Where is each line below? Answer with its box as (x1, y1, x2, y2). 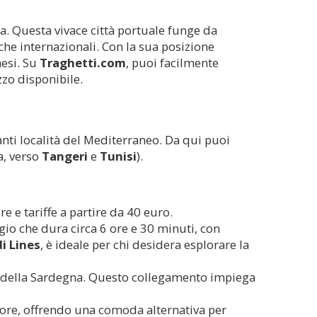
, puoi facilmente (126, 54, 219, 71)
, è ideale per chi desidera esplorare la (40, 236, 249, 253)
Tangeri (42, 147, 88, 164)
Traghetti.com (40, 54, 126, 71)
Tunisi (100, 147, 137, 164)
